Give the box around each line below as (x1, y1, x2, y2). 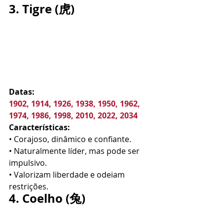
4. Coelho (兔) (9, 190, 85, 207)
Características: (9, 122, 70, 133)
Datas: (9, 86, 35, 97)
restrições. (9, 181, 48, 192)
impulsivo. (9, 157, 47, 168)
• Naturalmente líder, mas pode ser (9, 146, 142, 156)
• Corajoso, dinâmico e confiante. (9, 134, 131, 145)
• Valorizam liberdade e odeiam (9, 169, 127, 180)
